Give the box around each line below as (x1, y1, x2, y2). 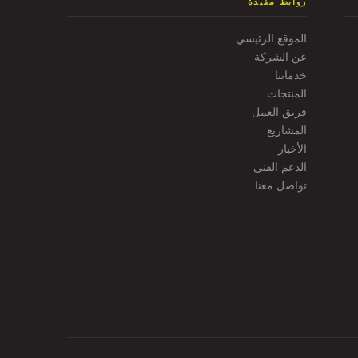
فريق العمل (252, 105, 307, 118)
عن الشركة (254, 50, 307, 63)
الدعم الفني (253, 160, 307, 173)
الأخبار (278, 141, 307, 155)
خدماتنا (275, 68, 307, 82)
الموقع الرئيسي (236, 31, 307, 45)
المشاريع (267, 123, 307, 137)
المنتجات (267, 86, 307, 100)
